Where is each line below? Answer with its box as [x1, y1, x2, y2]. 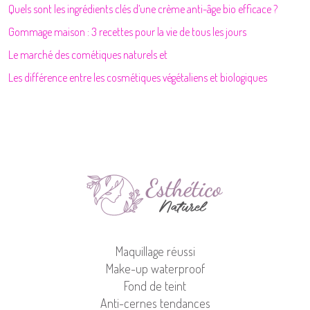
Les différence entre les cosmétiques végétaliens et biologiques [8, 71, 267, 84]
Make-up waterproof [105, 261, 205, 276]
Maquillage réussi [115, 244, 195, 259]
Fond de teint [124, 278, 186, 293]
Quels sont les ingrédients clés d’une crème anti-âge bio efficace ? [8, 2, 277, 16]
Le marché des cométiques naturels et [8, 48, 167, 62]
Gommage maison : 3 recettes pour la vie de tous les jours [8, 25, 246, 39]
